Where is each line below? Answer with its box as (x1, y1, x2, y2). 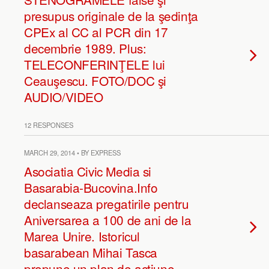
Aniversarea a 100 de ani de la (24, 211, 192, 229)
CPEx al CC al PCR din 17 (24, 23, 169, 41)
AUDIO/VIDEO (24, 88, 103, 106)
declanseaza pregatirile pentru (24, 195, 189, 213)
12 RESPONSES (24, 120, 73, 130)
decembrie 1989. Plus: (24, 39, 147, 57)
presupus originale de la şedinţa (24, 7, 198, 25)
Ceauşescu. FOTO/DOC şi (24, 71, 166, 89)
